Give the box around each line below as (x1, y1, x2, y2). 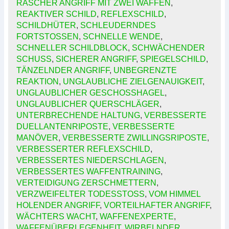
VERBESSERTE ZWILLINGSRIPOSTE (62, 133, 207, 143)
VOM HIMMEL (149, 190, 200, 199)
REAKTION (16, 77, 59, 86)
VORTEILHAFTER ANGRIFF (104, 201, 210, 210)
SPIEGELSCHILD (140, 55, 206, 64)
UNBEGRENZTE (113, 66, 177, 75)
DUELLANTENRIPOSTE (16, 122, 108, 131)
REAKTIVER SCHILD (16, 10, 97, 19)
